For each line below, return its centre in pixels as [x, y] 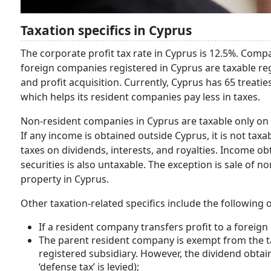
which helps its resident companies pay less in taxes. [140, 97]
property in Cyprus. [67, 179]
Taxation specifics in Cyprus [106, 30]
